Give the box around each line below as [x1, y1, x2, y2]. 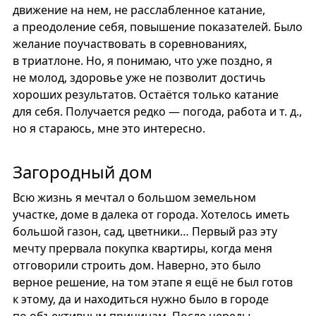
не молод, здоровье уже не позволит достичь [12, 70, 266, 85]
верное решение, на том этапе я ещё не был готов [12, 274, 293, 290]
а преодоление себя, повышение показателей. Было [12, 19, 303, 35]
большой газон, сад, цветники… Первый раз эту [12, 224, 277, 239]
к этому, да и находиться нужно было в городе [12, 291, 269, 307]
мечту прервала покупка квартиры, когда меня [12, 241, 272, 256]
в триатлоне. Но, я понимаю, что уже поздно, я [12, 53, 272, 68]
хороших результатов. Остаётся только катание [12, 87, 279, 102]
